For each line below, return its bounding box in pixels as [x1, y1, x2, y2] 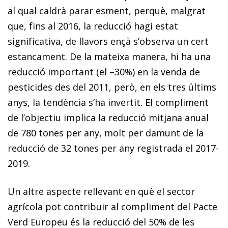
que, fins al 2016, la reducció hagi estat [8, 19, 178, 32]
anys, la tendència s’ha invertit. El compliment [8, 96, 209, 108]
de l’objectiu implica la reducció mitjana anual [8, 111, 209, 124]
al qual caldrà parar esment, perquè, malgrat [8, 4, 206, 17]
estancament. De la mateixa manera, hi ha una [8, 50, 211, 63]
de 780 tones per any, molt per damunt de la [8, 126, 204, 139]
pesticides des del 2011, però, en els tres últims [8, 80, 216, 93]
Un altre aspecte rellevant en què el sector [8, 185, 195, 197]
